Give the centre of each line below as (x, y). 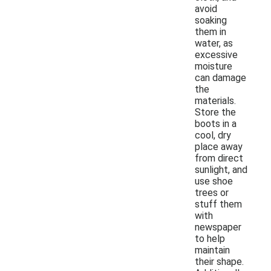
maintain (212, 250)
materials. (215, 100)
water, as (214, 43)
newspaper (218, 227)
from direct (219, 158)
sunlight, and (221, 169)
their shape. (219, 261)
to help (210, 238)
